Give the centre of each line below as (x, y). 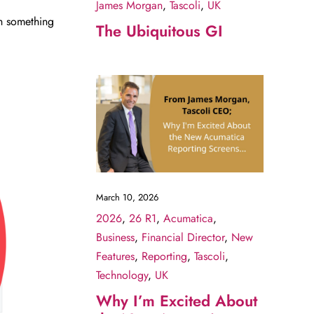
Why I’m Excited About (176, 301)
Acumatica (188, 219)
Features (115, 257)
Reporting (164, 257)
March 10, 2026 (127, 198)
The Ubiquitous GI (159, 30)
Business (115, 238)
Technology (122, 275)
